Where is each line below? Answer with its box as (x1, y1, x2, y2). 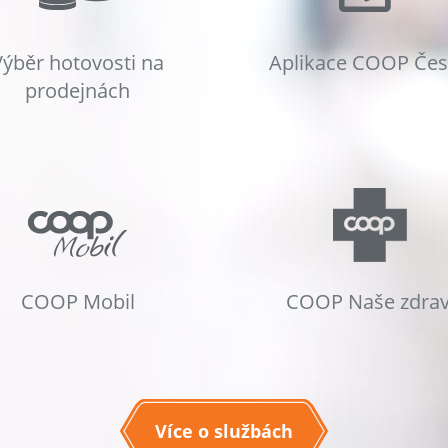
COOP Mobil (20, 287, 135, 315)
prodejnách (25, 76, 131, 104)
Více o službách (155, 418, 293, 443)
